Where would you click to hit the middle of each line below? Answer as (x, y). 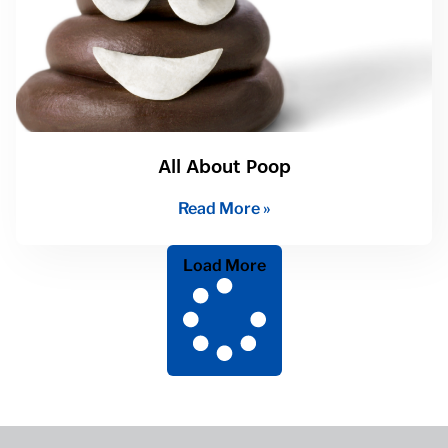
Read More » (224, 208)
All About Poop (224, 166)
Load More (224, 265)
